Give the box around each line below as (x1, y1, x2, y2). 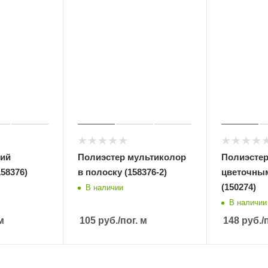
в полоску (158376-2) (78, 166, 167, 177)
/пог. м (118, 215, 148, 226)
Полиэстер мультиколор (78, 151, 187, 162)
